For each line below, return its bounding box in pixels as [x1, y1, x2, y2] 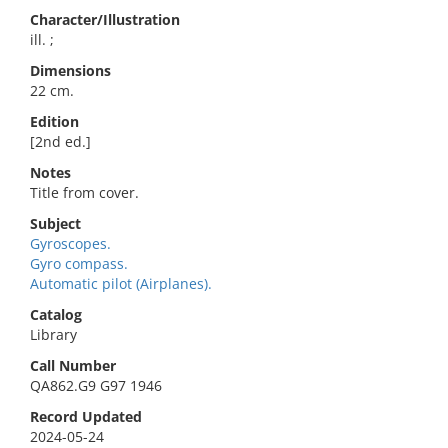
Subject [30, 214, 81, 233]
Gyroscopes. [30, 234, 111, 253]
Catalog [30, 305, 82, 324]
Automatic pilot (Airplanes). [30, 274, 212, 293]
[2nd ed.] [30, 132, 91, 151]
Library [30, 325, 77, 344]
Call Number [30, 356, 116, 375]
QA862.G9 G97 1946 [30, 376, 162, 395]
